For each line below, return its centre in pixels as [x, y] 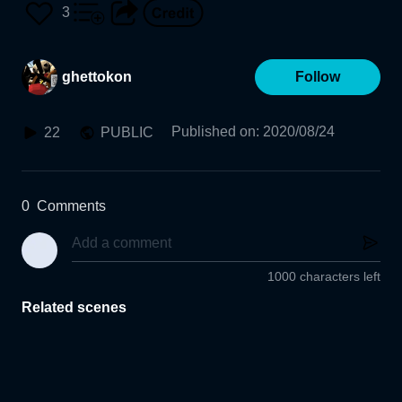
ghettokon [97, 77]
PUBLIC [127, 132]
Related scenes [74, 308]
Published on [214, 131]
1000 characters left [324, 277]
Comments [71, 206]
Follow [318, 77]
